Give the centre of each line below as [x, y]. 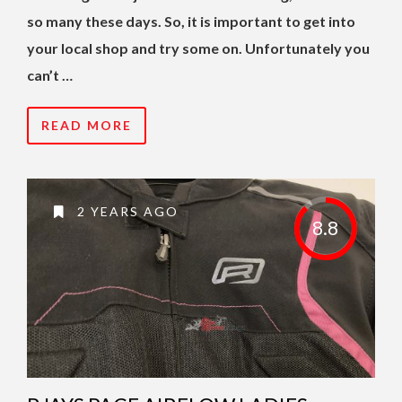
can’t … [50, 75]
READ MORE [87, 126]
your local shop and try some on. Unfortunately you [198, 48]
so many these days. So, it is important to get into [191, 22]
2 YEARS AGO [126, 212]
